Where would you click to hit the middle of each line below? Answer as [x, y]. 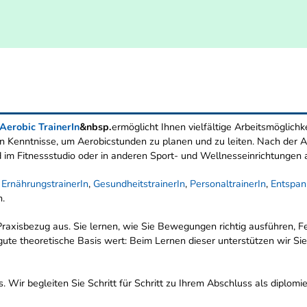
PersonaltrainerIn [228, 184]
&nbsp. [96, 127]
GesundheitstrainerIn [139, 184]
